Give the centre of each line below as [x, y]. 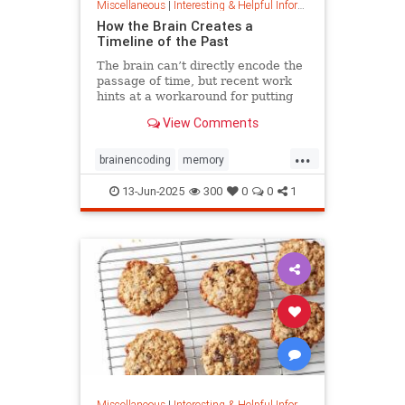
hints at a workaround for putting [194, 96]
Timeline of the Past [162, 41]
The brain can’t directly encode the [199, 65]
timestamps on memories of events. [202, 111]
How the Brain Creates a [174, 25]
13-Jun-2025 [151, 191]
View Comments [209, 123]
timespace [215, 188]
